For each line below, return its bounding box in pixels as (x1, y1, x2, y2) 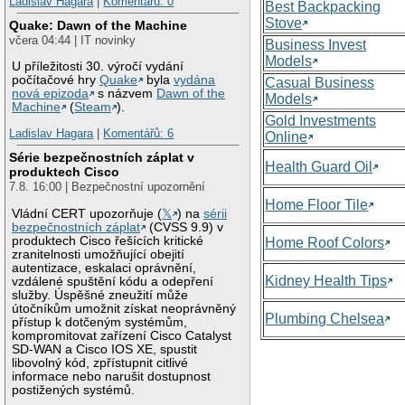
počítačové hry (12, 72, 100, 87)
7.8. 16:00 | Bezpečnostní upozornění (9, 179, 206, 193)
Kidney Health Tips (265, 272, 388, 288)
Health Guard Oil (265, 158, 373, 174)
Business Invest (265, 36, 367, 52)
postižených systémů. (12, 382, 136, 397)
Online (265, 128, 308, 145)
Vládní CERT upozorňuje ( (12, 206, 163, 221)
